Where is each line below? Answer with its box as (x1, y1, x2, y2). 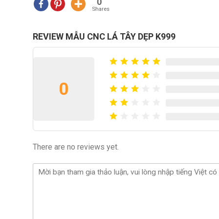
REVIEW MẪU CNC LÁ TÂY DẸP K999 (33, 31, 175, 42)
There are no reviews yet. (33, 142, 119, 152)
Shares (92, 5, 109, 13)
